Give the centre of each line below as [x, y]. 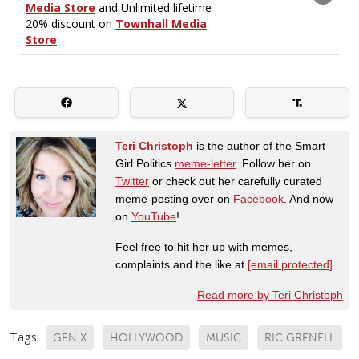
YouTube [154, 216]
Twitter [132, 181]
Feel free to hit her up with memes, [204, 246]
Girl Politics [145, 163]
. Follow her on [273, 163]
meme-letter [205, 163]
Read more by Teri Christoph [270, 294]
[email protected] [290, 264]
